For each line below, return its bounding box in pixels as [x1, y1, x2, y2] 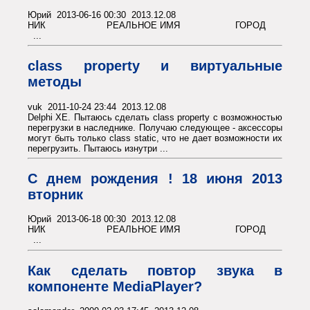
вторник [28, 186, 83, 202]
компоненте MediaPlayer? [28, 278, 202, 294]
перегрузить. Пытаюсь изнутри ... [28, 143, 168, 154]
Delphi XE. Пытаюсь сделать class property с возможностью [28, 111, 282, 122]
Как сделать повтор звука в [28, 262, 282, 278]
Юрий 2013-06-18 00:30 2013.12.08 [28, 214, 176, 225]
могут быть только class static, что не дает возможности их [28, 132, 282, 143]
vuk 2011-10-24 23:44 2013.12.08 [28, 101, 166, 112]
